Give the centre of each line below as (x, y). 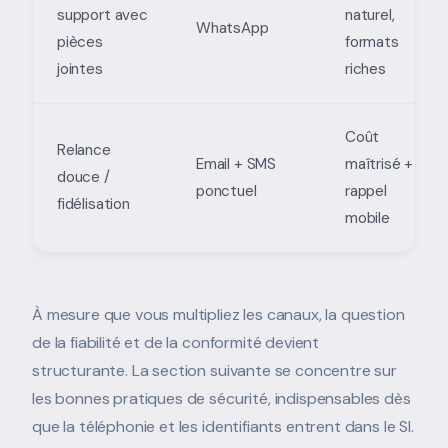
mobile (367, 217)
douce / (83, 176)
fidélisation (93, 203)
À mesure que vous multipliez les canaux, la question (218, 314)
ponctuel (226, 190)
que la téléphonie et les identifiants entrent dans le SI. (223, 426)
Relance (84, 149)
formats (372, 41)
